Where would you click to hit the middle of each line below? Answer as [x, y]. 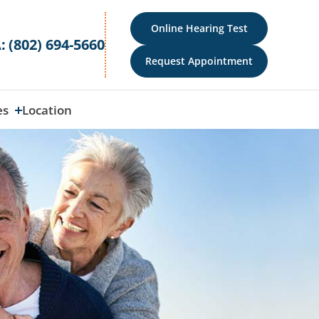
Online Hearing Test [199, 28]
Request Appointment [199, 61]
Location [47, 110]
